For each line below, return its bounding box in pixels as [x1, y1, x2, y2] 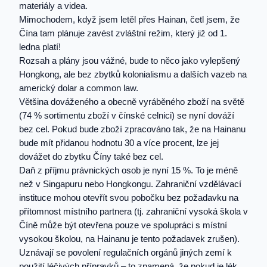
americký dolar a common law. [19, 83, 138, 94]
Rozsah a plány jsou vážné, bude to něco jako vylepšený [19, 56, 240, 66]
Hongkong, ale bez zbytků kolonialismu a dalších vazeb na [19, 70, 247, 80]
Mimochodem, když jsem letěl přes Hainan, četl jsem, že [19, 15, 240, 25]
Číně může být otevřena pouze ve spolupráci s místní [19, 221, 227, 231]
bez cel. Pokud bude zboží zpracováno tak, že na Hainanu [19, 125, 246, 135]
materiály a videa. [19, 1, 88, 11]
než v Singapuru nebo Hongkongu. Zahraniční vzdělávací [19, 179, 241, 190]
